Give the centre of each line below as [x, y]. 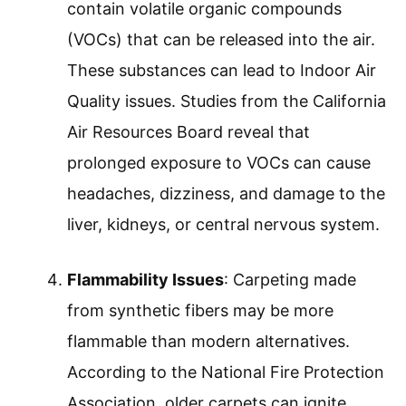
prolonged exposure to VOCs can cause [219, 163]
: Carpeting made [290, 280]
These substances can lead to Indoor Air [222, 71]
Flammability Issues [145, 280]
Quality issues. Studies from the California [227, 101]
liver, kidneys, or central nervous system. [223, 225]
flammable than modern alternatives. [208, 342]
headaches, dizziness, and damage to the [226, 194]
